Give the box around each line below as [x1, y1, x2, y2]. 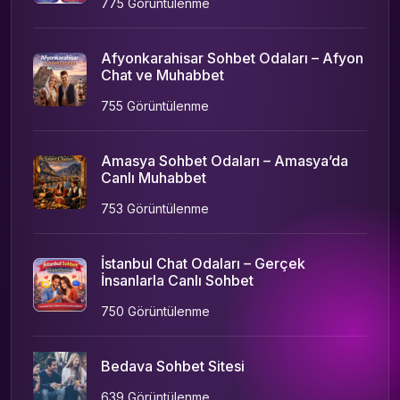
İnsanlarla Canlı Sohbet [101, 271, 254, 289]
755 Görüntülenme [101, 97, 209, 113]
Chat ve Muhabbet [101, 65, 224, 84]
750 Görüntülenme [101, 303, 210, 319]
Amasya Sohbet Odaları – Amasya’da [101, 151, 348, 170]
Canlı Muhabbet [101, 168, 206, 187]
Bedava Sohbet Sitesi [101, 356, 245, 375]
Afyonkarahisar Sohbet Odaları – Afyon [101, 48, 363, 67]
